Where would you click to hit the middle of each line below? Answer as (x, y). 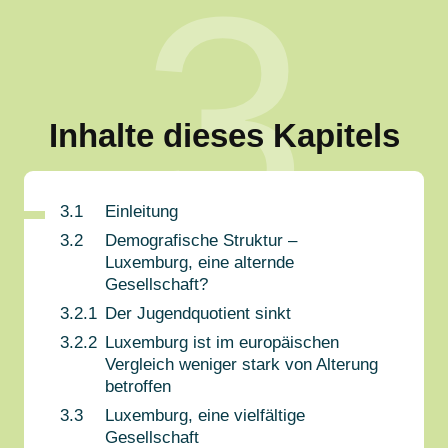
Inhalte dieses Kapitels (224, 135)
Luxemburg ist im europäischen (222, 342)
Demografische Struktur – (201, 240)
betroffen (138, 386)
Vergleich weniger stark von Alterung (241, 364)
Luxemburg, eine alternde (199, 262)
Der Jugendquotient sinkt (198, 313)
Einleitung (141, 211)
